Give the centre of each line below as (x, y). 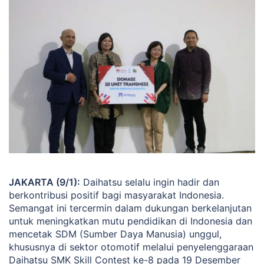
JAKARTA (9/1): (44, 182)
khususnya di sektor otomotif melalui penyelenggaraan (131, 247)
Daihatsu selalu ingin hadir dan (150, 182)
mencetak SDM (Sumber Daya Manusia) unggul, (115, 234)
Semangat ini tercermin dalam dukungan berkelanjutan (130, 208)
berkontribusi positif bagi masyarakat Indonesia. (116, 195)
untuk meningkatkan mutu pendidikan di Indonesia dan (131, 221)
